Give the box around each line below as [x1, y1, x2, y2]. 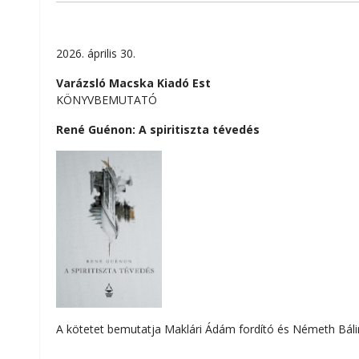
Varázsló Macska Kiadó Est [56, 75, 211, 91]
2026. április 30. [56, 45, 135, 61]
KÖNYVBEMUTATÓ [56, 91, 157, 107]
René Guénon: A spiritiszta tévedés [56, 121, 260, 137]
